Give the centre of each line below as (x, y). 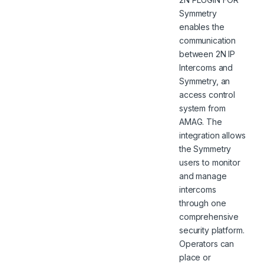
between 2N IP (207, 54)
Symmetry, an (205, 81)
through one (203, 203)
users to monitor (210, 162)
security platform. (212, 230)
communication (208, 40)
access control (207, 94)
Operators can (207, 243)
